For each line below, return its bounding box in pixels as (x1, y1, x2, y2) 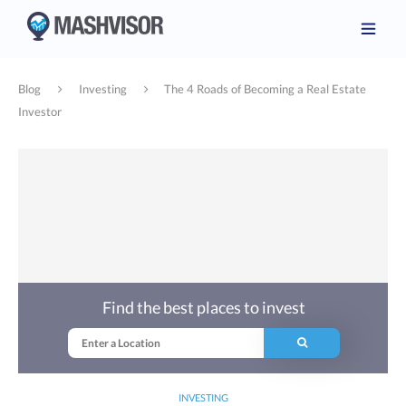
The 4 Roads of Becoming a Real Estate (164, 82, 367, 96)
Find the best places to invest (102, 296, 306, 317)
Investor (18, 104, 62, 119)
